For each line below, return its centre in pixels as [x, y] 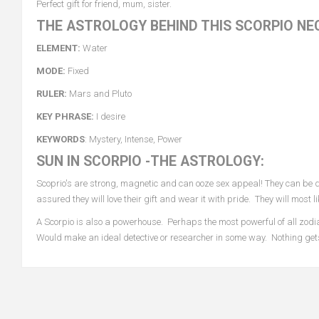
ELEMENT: [58, 48]
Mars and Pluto [99, 94]
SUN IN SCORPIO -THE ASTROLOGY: [150, 161]
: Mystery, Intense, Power [134, 139]
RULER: [52, 94]
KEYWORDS [61, 139]
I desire [110, 116]
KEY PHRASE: [65, 116]
